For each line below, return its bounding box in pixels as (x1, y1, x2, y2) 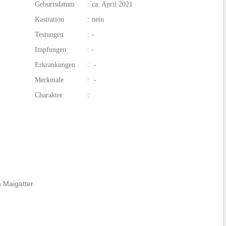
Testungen (35, 31, 64, 39)
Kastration (35, 16, 64, 24)
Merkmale (35, 76, 64, 84)
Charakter (35, 91, 63, 99)
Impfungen (35, 46, 66, 54)
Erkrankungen (35, 61, 75, 69)
